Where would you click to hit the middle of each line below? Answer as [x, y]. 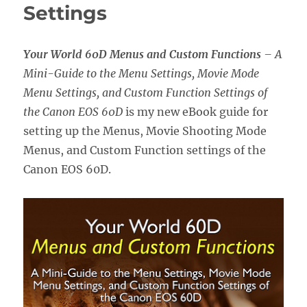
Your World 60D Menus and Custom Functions [144, 54]
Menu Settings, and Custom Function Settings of [146, 92]
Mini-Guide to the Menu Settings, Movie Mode [142, 73]
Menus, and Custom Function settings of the [145, 150]
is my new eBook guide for [197, 111]
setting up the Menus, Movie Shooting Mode [145, 131]
